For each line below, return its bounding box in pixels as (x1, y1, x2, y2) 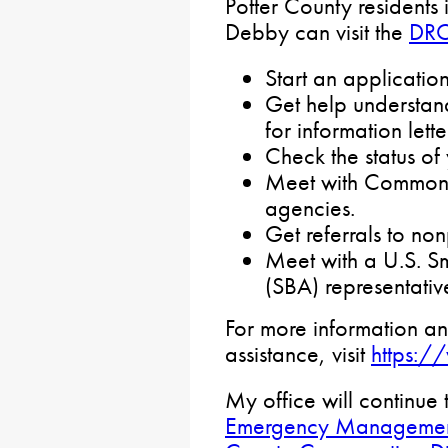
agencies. (265, 193, 355, 224)
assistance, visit (225, 339, 371, 370)
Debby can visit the (225, 17, 409, 48)
